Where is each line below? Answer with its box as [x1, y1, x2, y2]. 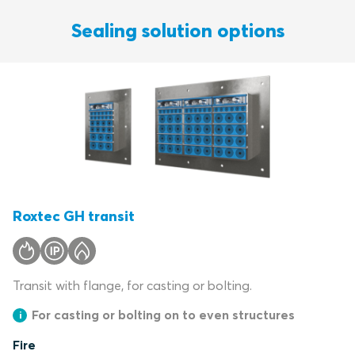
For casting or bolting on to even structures [32, 307, 295, 323]
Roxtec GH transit [13, 207, 135, 225]
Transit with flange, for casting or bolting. [13, 277, 252, 293]
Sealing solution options [71, 19, 284, 42]
